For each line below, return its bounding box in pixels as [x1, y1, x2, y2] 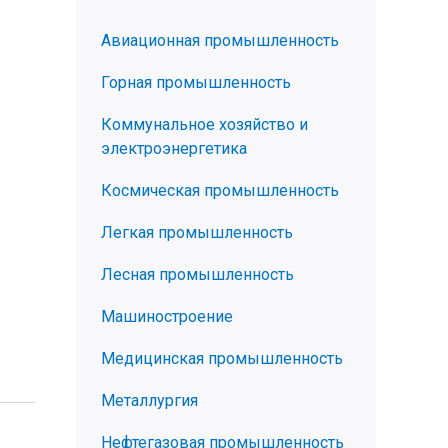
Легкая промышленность [101, 223, 293, 242]
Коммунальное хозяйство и [101, 115, 308, 134]
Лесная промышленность [101, 265, 294, 284]
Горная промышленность [101, 73, 291, 92]
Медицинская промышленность [101, 349, 343, 368]
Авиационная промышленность [101, 31, 339, 50]
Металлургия [101, 391, 198, 410]
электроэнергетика [101, 139, 247, 158]
